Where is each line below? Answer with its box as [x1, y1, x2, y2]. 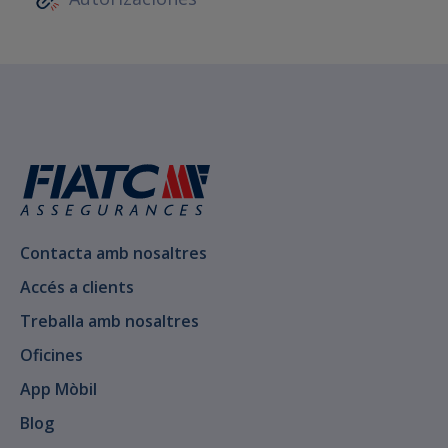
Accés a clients [20, 276, 134, 299]
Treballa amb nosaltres [20, 310, 199, 333]
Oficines [20, 344, 83, 367]
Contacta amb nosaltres [20, 242, 207, 265]
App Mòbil [20, 378, 97, 401]
